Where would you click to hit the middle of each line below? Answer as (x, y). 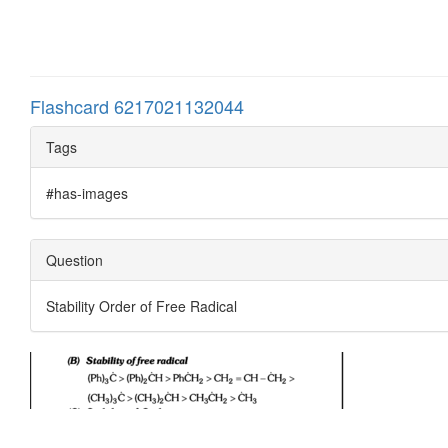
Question (74, 259)
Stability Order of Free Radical (141, 305)
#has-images (87, 192)
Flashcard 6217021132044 (137, 105)
